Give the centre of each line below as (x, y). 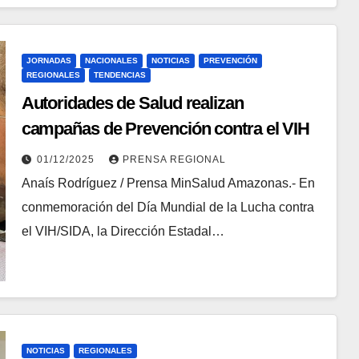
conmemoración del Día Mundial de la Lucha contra (167, 208)
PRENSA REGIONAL (174, 160)
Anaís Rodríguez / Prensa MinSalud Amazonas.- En (168, 184)
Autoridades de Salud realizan (132, 103)
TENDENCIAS (119, 75)
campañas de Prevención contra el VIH (165, 129)
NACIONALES (111, 61)
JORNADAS (48, 61)
